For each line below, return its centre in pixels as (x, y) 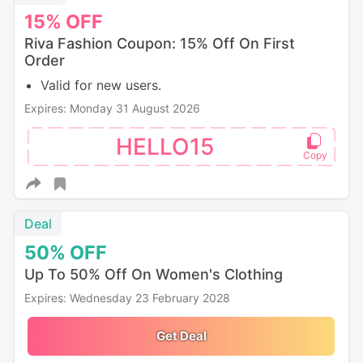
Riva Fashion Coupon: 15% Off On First (159, 44)
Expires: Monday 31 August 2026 (112, 109)
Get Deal (181, 336)
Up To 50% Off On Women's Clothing (153, 275)
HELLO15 (164, 147)
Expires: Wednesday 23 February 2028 (127, 298)
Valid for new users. (100, 85)
